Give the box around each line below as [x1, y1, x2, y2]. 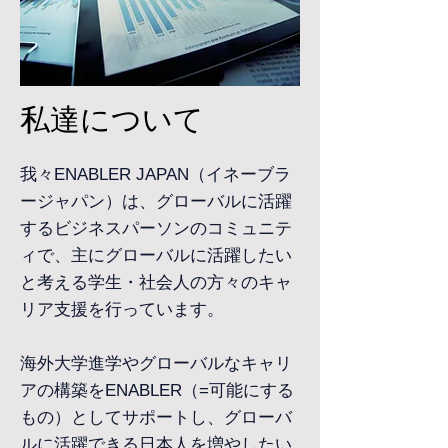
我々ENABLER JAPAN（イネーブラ [20, 165, 291, 184]
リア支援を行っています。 [20, 300, 224, 319]
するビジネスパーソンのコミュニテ [20, 219, 292, 238]
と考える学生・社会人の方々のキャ [20, 273, 292, 292]
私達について [20, 96, 204, 139]
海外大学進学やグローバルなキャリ [20, 354, 292, 373]
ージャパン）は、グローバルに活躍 [20, 192, 292, 211]
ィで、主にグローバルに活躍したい [20, 246, 292, 265]
